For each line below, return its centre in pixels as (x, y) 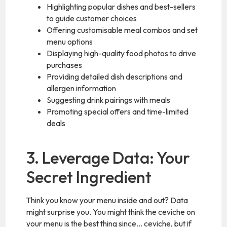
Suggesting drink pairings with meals (109, 100)
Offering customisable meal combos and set (122, 30)
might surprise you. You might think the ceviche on (111, 212)
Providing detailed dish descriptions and (115, 76)
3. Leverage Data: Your (108, 158)
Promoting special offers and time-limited (118, 111)
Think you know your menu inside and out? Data (107, 200)
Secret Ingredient (89, 177)
